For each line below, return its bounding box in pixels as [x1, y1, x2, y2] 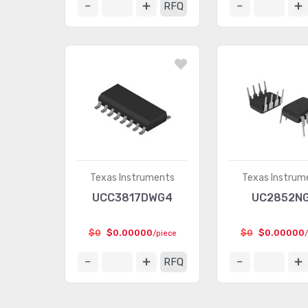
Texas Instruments [90, 172, 175, 184]
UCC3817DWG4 [92, 191, 173, 204]
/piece [152, 229, 177, 238]
